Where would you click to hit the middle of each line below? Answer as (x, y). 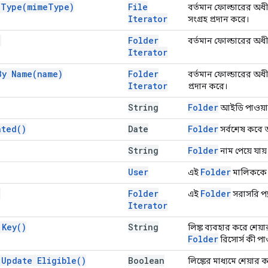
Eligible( (59, 260)
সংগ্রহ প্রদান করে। (218, 19)
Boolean (146, 260)
